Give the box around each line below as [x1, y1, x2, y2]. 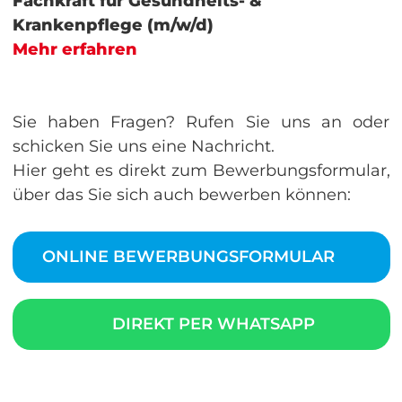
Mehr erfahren [12, 39, 142, 59]
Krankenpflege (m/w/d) [12, 14, 214, 35]
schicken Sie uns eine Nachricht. [12, 135, 275, 156]
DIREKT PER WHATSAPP [107, 313, 315, 334]
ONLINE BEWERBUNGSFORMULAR [42, 246, 340, 267]
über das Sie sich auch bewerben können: [12, 184, 351, 205]
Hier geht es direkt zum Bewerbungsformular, [12, 160, 390, 180]
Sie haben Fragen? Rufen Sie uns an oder [12, 111, 390, 132]
